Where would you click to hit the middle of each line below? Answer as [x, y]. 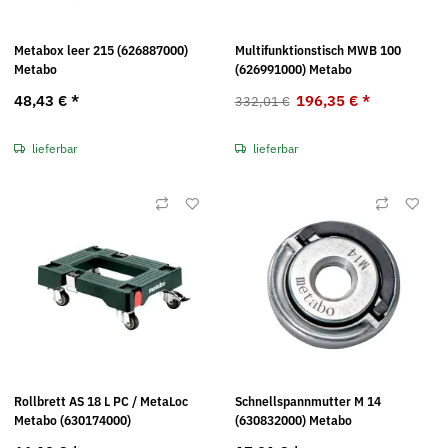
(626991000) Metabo [293, 70]
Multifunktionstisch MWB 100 [317, 51]
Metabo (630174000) [72, 420]
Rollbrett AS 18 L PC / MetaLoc [101, 401]
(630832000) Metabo [293, 420]
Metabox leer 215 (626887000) [101, 51]
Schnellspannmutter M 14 [307, 401]
